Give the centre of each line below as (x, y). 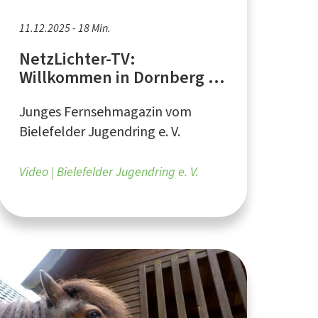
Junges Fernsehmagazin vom (105, 111)
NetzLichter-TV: (77, 59)
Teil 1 (38, 95)
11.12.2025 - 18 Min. (65, 28)
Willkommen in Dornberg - (116, 77)
